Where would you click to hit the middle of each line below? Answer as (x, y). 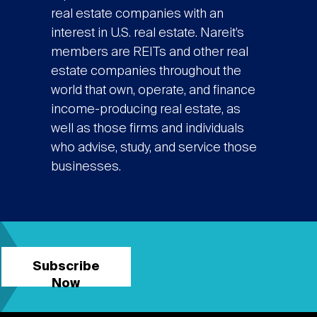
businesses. (86, 167)
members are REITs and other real (149, 53)
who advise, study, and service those (154, 148)
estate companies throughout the (146, 72)
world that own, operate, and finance (153, 91)
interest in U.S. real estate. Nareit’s (147, 34)
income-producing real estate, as (145, 110)
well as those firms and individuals (147, 129)
